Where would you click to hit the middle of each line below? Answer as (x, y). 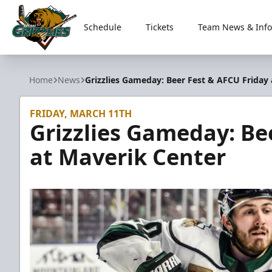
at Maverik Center (128, 157)
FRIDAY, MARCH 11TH (81, 114)
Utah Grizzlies (43, 57)
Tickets (159, 27)
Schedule (102, 27)
